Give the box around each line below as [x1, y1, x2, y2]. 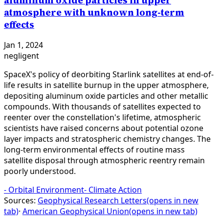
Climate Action [88, 184, 142, 196]
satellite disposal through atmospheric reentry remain [4, 155, 205, 166]
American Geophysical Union [22, 206, 129, 217]
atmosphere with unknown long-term [4, 6, 184, 19]
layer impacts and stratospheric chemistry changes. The [4, 133, 211, 145]
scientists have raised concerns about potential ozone [4, 123, 203, 134]
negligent [4, 50, 39, 62]
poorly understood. [4, 166, 76, 177]
